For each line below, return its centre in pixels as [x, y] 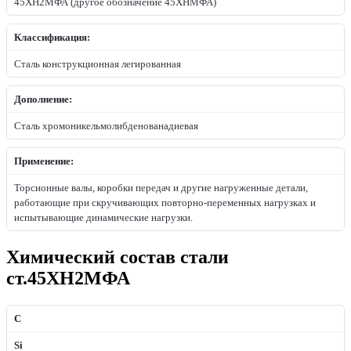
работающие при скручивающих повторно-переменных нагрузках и [165, 203]
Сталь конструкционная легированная [98, 64]
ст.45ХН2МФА [68, 279]
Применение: [44, 161]
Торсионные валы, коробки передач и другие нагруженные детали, [161, 188]
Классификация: [52, 38]
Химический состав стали [118, 257]
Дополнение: [43, 100]
